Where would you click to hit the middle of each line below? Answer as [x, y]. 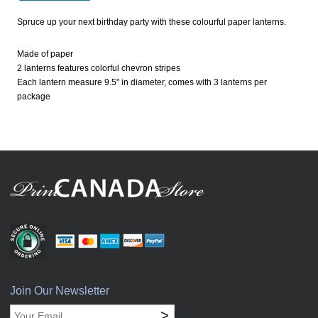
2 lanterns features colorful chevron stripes [98, 68]
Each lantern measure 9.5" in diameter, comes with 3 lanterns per [142, 83]
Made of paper [45, 54]
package [33, 97]
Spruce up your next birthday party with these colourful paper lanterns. [151, 22]
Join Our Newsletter [59, 291]
